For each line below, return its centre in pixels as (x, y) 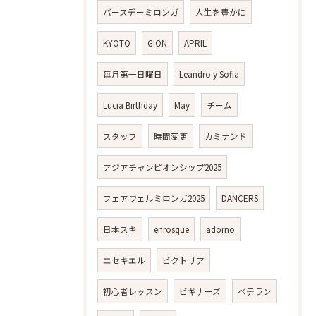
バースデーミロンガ (141, 12)
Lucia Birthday (130, 105)
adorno (220, 230)
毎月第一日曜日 (133, 74)
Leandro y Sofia (209, 74)
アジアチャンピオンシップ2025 (162, 168)
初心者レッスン (133, 292)
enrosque (171, 230)
